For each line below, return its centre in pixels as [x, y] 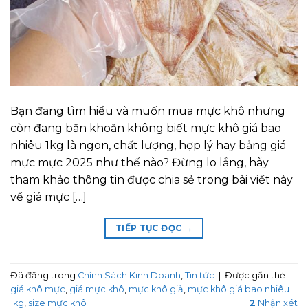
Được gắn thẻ [255, 275]
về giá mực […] [48, 197]
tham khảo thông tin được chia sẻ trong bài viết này [152, 180]
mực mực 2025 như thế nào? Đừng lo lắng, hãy [140, 163]
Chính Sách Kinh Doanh [129, 275]
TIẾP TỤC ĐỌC [150, 228]
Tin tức [200, 275]
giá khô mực [38, 289]
